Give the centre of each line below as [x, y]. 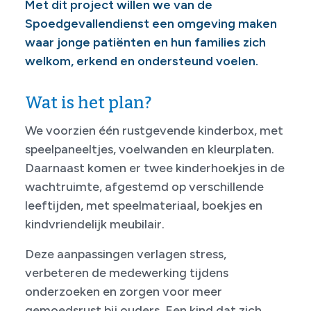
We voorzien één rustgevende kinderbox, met [154, 130]
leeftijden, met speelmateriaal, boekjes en [144, 205]
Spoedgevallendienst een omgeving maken [151, 23]
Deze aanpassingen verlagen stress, [126, 254]
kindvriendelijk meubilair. [95, 224]
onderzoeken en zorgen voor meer [124, 291]
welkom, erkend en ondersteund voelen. [142, 61]
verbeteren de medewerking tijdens [127, 272]
